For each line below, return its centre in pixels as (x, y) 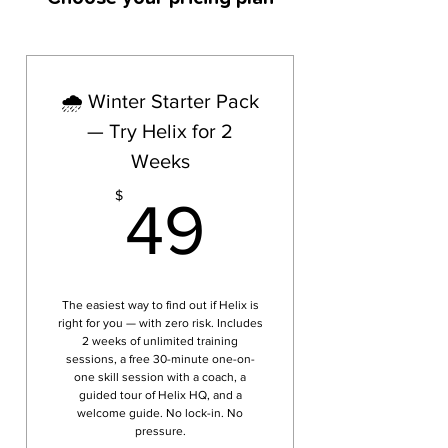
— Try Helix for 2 (160, 131)
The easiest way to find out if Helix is (160, 305)
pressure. (160, 431)
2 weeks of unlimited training (160, 341)
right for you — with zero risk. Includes (160, 323)
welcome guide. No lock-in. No (160, 413)
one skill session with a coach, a (160, 377)
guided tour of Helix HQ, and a (160, 395)
